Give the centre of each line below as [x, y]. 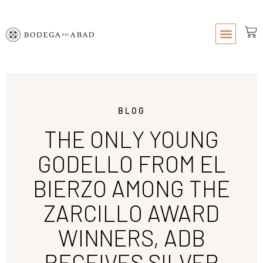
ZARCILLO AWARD [131, 213]
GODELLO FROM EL [131, 164]
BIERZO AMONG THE [131, 188]
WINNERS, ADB [131, 238]
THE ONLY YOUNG [131, 139]
